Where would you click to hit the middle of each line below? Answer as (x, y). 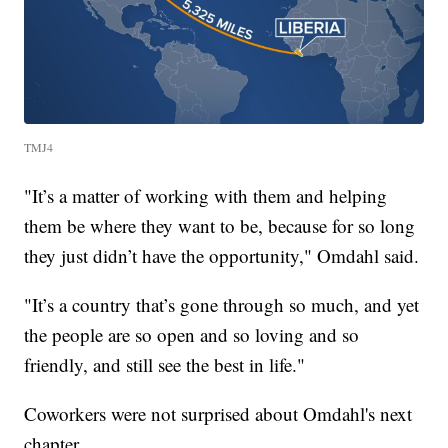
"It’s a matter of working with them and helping (206, 196)
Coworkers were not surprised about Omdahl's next (218, 414)
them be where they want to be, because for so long (220, 226)
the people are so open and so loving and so (192, 335)
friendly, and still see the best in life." (165, 365)
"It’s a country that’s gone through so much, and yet (222, 305)
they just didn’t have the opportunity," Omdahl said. (222, 256)
